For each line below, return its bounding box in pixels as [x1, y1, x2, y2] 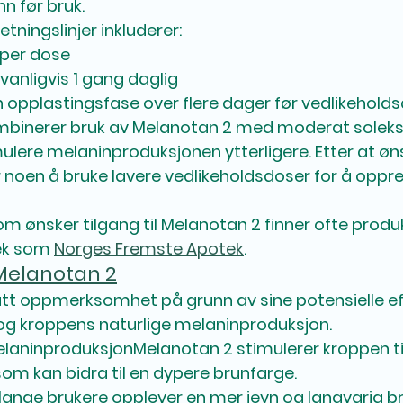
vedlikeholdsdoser [165, 164, 310, 187]
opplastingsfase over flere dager [7, 91, 271, 114]
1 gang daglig [73, 67, 178, 90]
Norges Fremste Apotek [54, 237, 244, 260]
